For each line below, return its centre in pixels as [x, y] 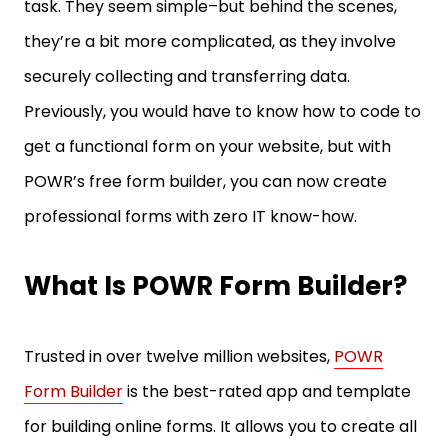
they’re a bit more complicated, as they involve [210, 41]
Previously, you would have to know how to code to [222, 111]
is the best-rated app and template [267, 391]
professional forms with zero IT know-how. [192, 216]
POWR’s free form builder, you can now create [205, 181]
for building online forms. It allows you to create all [220, 426]
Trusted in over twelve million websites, [179, 356]
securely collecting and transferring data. [187, 76]
